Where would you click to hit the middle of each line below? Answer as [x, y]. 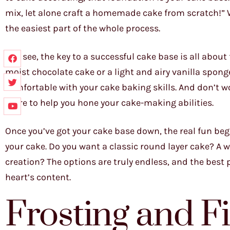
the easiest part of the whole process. [83, 28]
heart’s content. [38, 177]
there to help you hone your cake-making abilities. [109, 103]
